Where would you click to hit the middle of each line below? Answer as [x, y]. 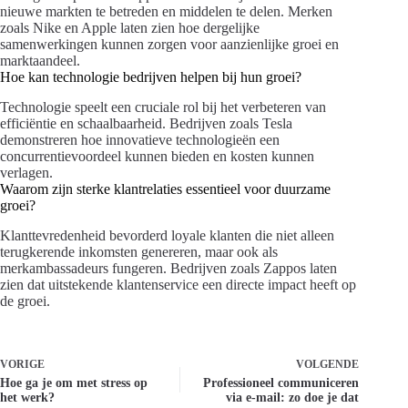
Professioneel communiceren [281, 382]
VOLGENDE [328, 364]
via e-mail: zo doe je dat [293, 397]
